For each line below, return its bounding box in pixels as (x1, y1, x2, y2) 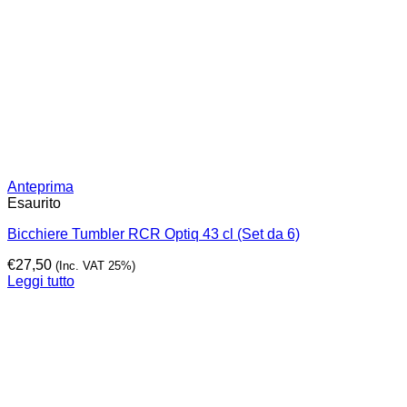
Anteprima (7, 179, 74, 194)
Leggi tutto (7, 273, 74, 289)
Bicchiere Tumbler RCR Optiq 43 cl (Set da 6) (7, 226, 300, 242)
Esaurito (7, 195, 61, 211)
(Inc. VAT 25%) (55, 259, 135, 273)
